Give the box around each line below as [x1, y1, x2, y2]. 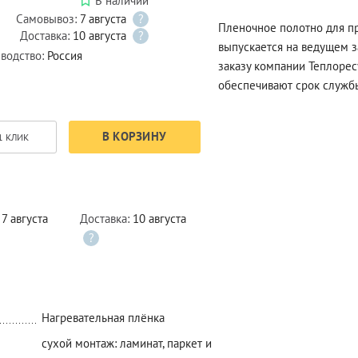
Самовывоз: [15, 10, 80, 26]
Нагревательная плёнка [41, 310, 165, 326]
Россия [47, 48, 82, 64]
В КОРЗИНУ [101, 129, 167, 145]
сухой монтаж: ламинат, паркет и [41, 335, 212, 351]
